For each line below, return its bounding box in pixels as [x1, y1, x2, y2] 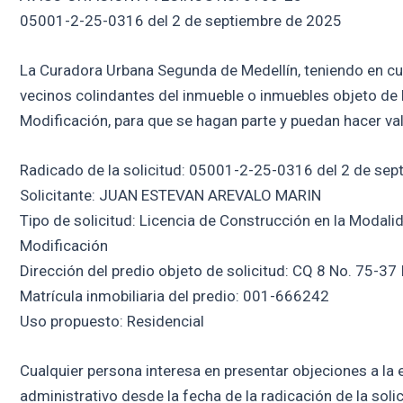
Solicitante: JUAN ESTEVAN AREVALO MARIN [20, 186, 321, 205]
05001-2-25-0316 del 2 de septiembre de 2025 [20, 11, 342, 30]
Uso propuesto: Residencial [20, 312, 204, 331]
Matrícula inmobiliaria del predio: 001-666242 [20, 287, 329, 306]
